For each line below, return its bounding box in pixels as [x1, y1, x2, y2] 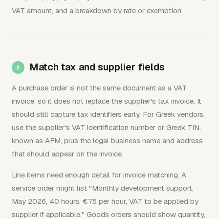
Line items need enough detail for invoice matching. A [12, 170, 186, 179]
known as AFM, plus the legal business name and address [12, 136, 203, 145]
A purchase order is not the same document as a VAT [12, 83, 187, 92]
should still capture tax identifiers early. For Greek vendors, [12, 109, 205, 119]
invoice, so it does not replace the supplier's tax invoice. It [12, 96, 201, 106]
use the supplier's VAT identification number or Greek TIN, [12, 123, 201, 132]
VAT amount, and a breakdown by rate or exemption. [12, 6, 183, 15]
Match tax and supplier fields [29, 61, 165, 73]
